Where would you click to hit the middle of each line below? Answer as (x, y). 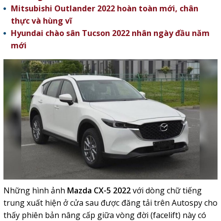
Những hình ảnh (35, 191)
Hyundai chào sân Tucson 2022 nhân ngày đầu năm (110, 33)
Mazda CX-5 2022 (99, 191)
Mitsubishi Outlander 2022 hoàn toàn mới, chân (104, 8)
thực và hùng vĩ (41, 21)
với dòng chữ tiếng (166, 191)
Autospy (187, 203)
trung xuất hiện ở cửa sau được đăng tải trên (87, 203)
